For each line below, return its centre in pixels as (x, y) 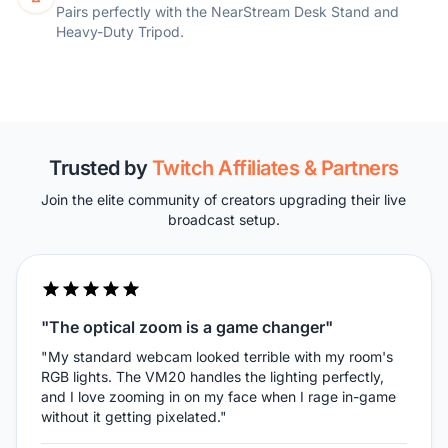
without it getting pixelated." (134, 417)
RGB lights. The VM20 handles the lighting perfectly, (212, 377)
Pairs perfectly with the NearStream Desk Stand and (227, 12)
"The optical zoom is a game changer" (187, 327)
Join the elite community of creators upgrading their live (224, 200)
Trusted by (100, 168)
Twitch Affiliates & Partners (275, 168)
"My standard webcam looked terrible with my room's (217, 357)
